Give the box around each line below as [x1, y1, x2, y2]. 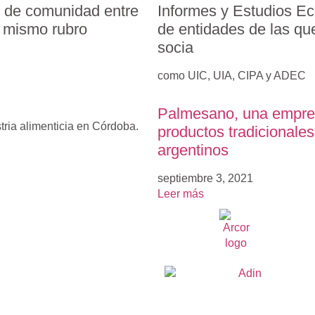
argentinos [157, 141, 229, 160]
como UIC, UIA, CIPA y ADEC [157, 70, 306, 82]
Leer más [157, 188, 204, 200]
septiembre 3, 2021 [157, 172, 253, 185]
